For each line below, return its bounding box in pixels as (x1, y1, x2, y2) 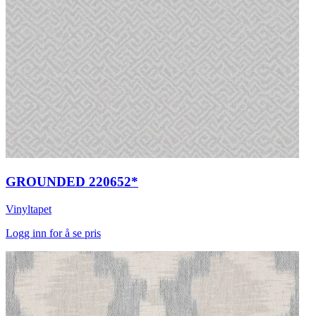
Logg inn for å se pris (6, 226, 101, 239)
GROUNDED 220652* (6, 174, 138, 190)
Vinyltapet (6, 202, 51, 215)
